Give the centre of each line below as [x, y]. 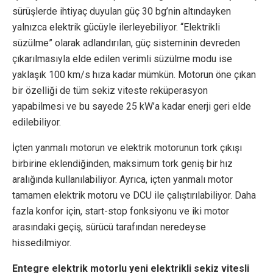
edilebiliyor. [37, 122]
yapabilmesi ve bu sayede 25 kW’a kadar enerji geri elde [132, 107]
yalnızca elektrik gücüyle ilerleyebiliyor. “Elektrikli [116, 27]
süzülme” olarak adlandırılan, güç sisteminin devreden [126, 43]
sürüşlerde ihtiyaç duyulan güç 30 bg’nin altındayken [122, 12]
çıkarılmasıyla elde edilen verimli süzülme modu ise [122, 59]
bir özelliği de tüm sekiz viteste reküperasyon [110, 91]
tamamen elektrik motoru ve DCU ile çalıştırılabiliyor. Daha [134, 196]
